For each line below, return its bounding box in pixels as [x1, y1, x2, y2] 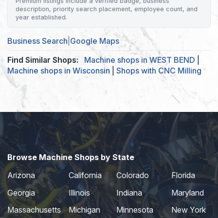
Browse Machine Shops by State [7, 152, 134, 163]
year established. [16, 14, 67, 21]
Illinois [69, 187, 90, 198]
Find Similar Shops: [7, 55, 78, 65]
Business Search [7, 36, 68, 46]
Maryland [171, 187, 204, 198]
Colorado [116, 170, 149, 181]
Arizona [7, 170, 35, 181]
